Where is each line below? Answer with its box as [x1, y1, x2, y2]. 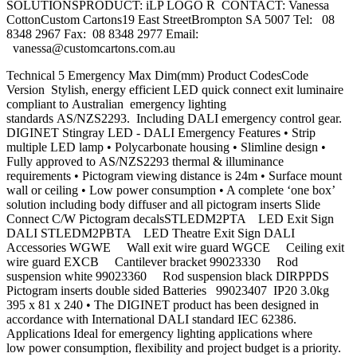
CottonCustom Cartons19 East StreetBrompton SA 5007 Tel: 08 [6, 13, 335, 27]
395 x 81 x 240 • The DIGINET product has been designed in [6, 298, 319, 312]
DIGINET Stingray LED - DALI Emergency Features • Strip [6, 126, 316, 140]
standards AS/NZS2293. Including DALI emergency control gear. [6, 112, 342, 126]
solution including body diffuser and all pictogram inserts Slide [6, 198, 320, 212]
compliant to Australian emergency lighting [6, 97, 226, 112]
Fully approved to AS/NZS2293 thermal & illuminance [6, 155, 284, 169]
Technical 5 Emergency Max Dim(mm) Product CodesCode [6, 69, 315, 83]
